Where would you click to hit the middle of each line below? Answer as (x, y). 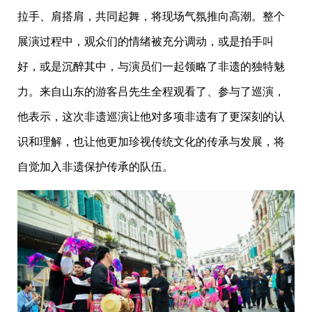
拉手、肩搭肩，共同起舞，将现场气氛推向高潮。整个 (151, 16)
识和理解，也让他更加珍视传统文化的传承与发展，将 (151, 141)
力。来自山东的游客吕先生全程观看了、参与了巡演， (151, 91)
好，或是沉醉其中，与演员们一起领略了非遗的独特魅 (151, 66)
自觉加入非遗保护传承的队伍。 (95, 166)
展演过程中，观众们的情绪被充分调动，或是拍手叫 (146, 41)
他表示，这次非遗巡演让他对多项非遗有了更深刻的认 (151, 116)
